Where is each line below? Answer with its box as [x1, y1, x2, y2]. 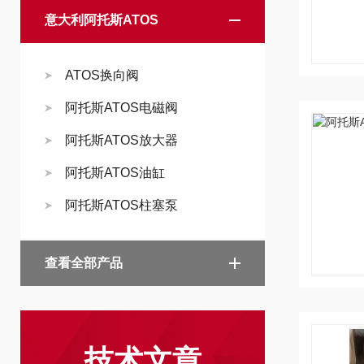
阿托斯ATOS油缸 [65, 166, 165, 180]
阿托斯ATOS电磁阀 [65, 101, 178, 115]
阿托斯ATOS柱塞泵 [65, 198, 178, 212]
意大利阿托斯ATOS [45, 13, 158, 27]
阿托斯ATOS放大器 [65, 133, 178, 147]
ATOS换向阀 [65, 68, 139, 82]
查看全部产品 [45, 256, 123, 270]
